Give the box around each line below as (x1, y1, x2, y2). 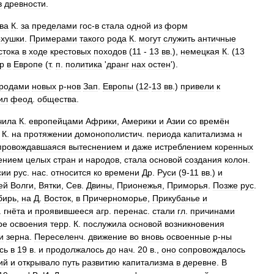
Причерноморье (83, 193, 147, 203)
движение (88, 232, 127, 242)
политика (65, 59, 102, 69)
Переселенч (34, 232, 83, 242)
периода (147, 129, 181, 139)
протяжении (24, 129, 72, 139)
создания (185, 155, 222, 165)
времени (105, 168, 139, 177)
